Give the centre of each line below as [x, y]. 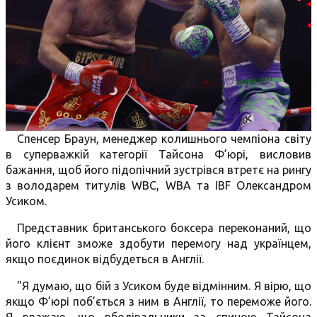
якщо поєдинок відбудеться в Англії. [105, 259]
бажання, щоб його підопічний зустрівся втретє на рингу [158, 170]
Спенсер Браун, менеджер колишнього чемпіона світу [164, 139]
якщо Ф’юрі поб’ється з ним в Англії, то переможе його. [158, 301]
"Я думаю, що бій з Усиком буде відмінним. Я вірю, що [164, 286]
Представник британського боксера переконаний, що [164, 228]
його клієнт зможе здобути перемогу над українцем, [158, 243]
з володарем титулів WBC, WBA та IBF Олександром [158, 185]
